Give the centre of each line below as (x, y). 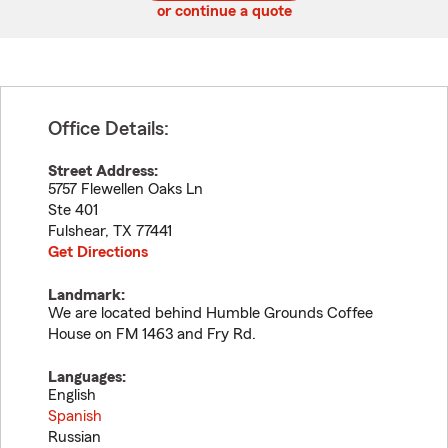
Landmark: (86, 295)
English (72, 395)
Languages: (87, 377)
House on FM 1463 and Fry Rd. (152, 334)
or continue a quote (224, 11)
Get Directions (98, 252)
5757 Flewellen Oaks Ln (125, 189)
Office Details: (108, 129)
